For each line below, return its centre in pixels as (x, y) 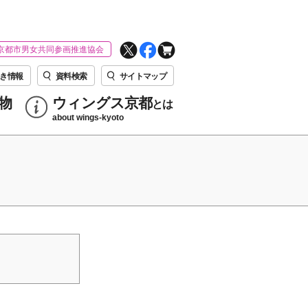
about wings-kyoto (88, 118)
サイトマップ (143, 76)
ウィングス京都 (102, 103)
